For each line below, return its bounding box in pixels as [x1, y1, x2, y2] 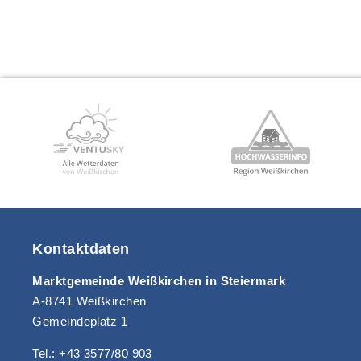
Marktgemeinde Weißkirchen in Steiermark [32, 273, 286, 288]
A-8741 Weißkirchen [32, 293, 147, 308]
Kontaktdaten [32, 240, 130, 258]
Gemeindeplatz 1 [32, 313, 128, 328]
